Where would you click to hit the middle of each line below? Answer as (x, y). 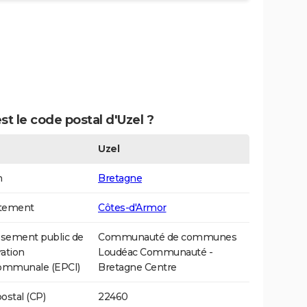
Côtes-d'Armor (132, 208)
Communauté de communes (167, 237)
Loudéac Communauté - (155, 253)
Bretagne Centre (137, 268)
